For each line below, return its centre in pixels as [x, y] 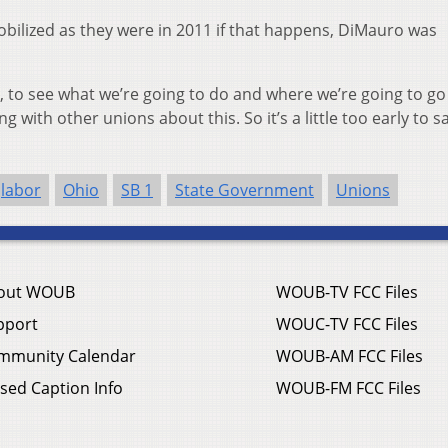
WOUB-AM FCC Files [349, 356]
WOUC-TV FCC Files [347, 324]
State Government [244, 190]
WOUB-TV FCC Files [347, 292]
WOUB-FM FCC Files [348, 388]
